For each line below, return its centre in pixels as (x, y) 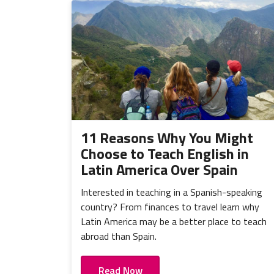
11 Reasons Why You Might (167, 138)
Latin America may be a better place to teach (174, 222)
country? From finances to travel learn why (170, 207)
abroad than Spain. (119, 236)
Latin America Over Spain (159, 170)
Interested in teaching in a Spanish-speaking (172, 192)
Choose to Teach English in (165, 154)
